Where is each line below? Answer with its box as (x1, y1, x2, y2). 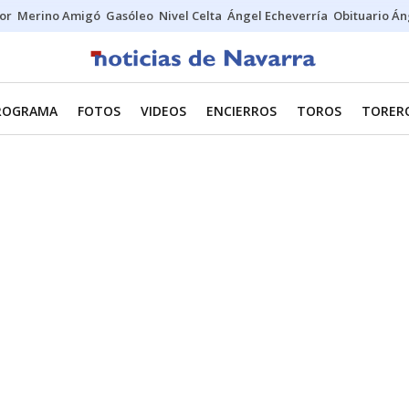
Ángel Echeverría (227, 7, 328, 24)
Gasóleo (106, 7, 153, 24)
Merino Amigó (17, 7, 100, 24)
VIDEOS (141, 102, 186, 120)
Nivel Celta (159, 7, 222, 24)
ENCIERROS (206, 102, 277, 120)
